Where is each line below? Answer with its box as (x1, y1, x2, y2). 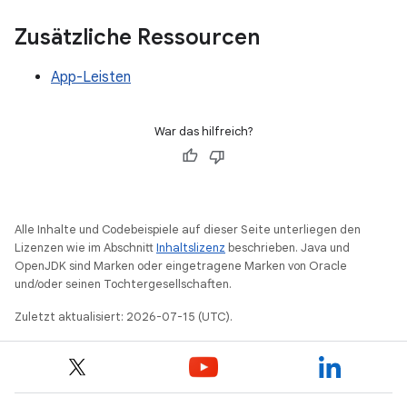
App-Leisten (51, 68, 131, 87)
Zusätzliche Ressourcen (15, 24, 260, 52)
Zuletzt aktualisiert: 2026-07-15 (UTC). (15, 309, 233, 325)
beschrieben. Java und (225, 240, 350, 256)
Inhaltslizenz (156, 240, 225, 256)
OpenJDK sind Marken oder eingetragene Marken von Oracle (15, 258, 347, 274)
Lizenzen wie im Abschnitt (15, 240, 156, 256)
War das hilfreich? (154, 124, 253, 140)
